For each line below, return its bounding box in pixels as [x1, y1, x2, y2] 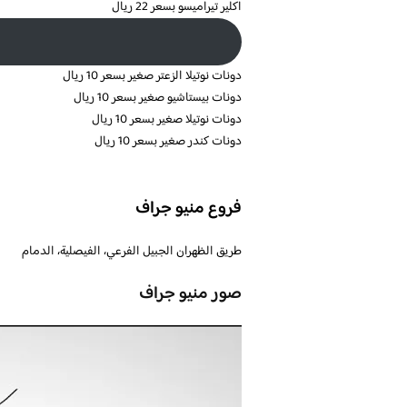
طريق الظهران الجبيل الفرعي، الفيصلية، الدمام [22, 240, 242, 263]
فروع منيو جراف [135, 194, 242, 224]
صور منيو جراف [139, 279, 242, 309]
